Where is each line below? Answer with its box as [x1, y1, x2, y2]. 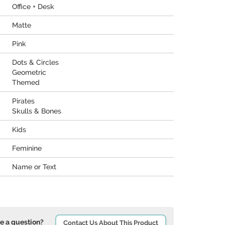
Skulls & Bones [12, 107, 61, 115]
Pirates [12, 97, 35, 105]
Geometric [12, 68, 46, 76]
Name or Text [12, 163, 56, 171]
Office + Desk [12, 3, 54, 11]
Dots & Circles [12, 58, 59, 66]
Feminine [12, 144, 42, 152]
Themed [12, 78, 40, 86]
